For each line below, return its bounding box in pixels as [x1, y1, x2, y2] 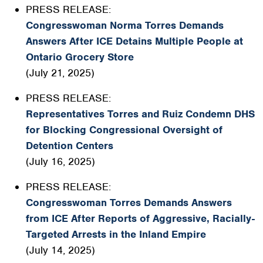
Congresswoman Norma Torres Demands [26, 19, 224, 32]
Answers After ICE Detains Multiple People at [26, 35, 243, 48]
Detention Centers [26, 139, 113, 152]
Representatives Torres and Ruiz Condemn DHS [26, 107, 255, 120]
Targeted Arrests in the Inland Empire [26, 228, 206, 241]
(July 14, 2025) [26, 244, 95, 257]
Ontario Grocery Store [26, 50, 134, 63]
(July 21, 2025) [26, 66, 95, 79]
